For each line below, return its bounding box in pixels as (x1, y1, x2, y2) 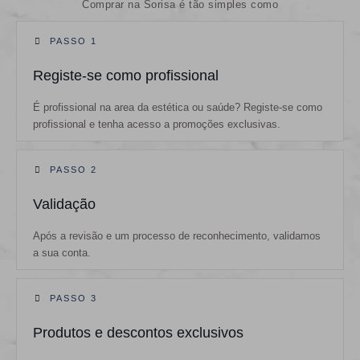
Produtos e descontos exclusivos (33, 324, 243, 341)
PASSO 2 (49, 164, 97, 174)
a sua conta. (33, 246, 91, 259)
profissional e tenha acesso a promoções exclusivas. (33, 117, 280, 130)
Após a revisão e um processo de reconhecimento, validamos (33, 229, 321, 242)
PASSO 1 (49, 35, 97, 46)
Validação (33, 195, 96, 212)
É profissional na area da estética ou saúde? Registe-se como (33, 100, 322, 113)
